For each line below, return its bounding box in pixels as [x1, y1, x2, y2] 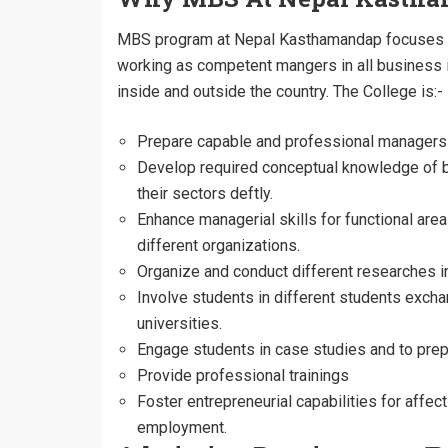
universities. [137, 314, 222, 333]
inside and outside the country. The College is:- [117, 82, 443, 101]
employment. [137, 418, 227, 437]
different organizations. [137, 236, 300, 255]
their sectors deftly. [137, 184, 273, 203]
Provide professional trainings [137, 366, 349, 385]
